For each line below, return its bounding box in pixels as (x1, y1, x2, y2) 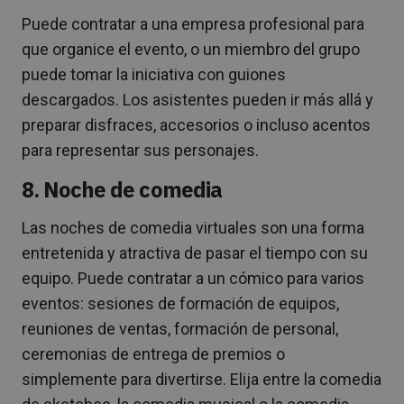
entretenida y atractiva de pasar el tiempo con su (22, 243, 368, 262)
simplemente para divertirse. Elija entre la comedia (22, 369, 381, 389)
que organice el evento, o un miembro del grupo (22, 39, 360, 59)
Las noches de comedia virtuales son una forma (22, 217, 364, 237)
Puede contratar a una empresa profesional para (22, 14, 364, 33)
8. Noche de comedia (22, 174, 222, 204)
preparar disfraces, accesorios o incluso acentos (22, 115, 371, 134)
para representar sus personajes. (22, 140, 259, 160)
